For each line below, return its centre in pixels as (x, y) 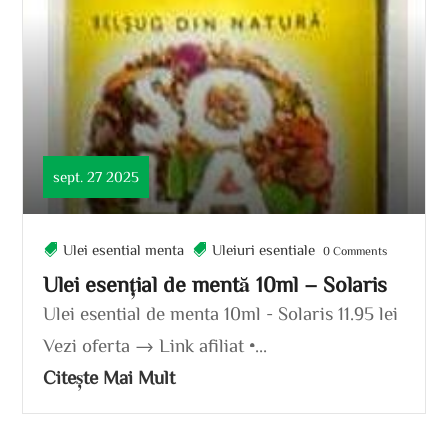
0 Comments (354, 249)
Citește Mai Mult (109, 376)
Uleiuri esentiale (264, 249)
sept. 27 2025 (96, 176)
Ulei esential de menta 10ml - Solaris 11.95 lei (221, 312)
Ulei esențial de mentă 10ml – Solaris (215, 283)
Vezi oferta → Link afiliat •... (155, 344)
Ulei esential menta (124, 249)
